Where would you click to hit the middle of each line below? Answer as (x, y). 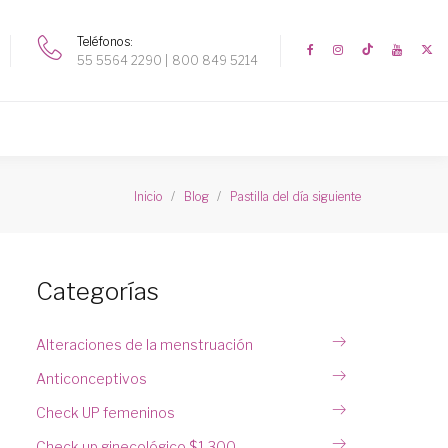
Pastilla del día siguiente (295, 196)
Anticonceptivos (91, 378)
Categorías (97, 291)
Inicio (148, 196)
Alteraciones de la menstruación (144, 344)
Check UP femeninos (105, 412)
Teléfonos (103, 41)
